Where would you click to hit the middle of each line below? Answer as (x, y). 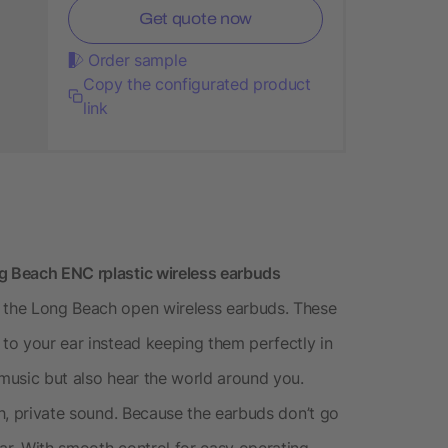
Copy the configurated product (196, 83)
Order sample (137, 59)
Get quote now (195, 18)
